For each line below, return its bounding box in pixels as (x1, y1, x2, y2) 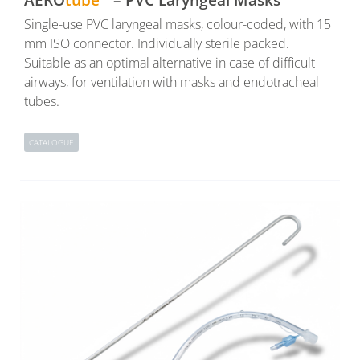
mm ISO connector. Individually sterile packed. (24, 35, 289, 53)
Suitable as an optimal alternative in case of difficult (24, 54, 315, 72)
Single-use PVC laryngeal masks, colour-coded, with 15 (24, 15, 331, 34)
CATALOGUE (29, 136, 74, 148)
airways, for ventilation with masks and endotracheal (24, 73, 319, 92)
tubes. (24, 92, 59, 111)
